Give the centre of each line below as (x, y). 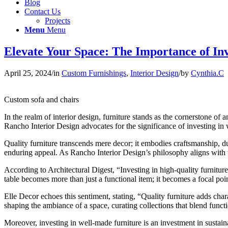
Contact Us (42, 11)
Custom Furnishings (94, 73)
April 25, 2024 (28, 73)
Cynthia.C (207, 73)
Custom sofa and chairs (41, 99)
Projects (58, 21)
